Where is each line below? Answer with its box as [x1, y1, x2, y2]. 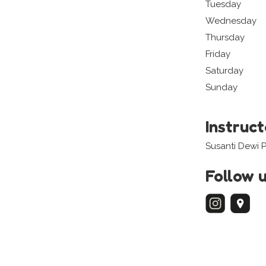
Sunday [205, 82, 237, 93]
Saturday [205, 65, 243, 77]
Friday [205, 49, 230, 60]
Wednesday [205, 15, 256, 27]
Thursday [205, 32, 245, 43]
